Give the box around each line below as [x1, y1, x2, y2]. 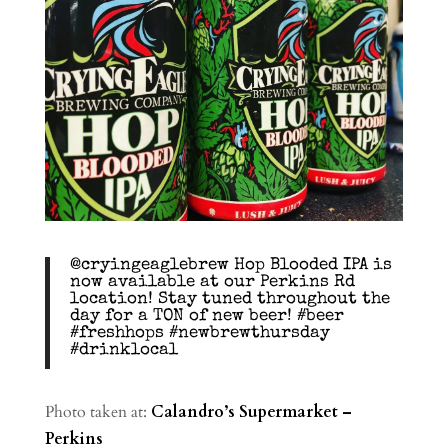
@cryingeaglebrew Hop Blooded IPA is [69, 256, 392, 274]
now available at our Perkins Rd [69, 273, 355, 291]
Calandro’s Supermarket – [150, 400, 352, 423]
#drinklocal [69, 341, 178, 359]
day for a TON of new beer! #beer [69, 307, 344, 325]
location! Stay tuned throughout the [69, 290, 390, 308]
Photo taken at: [44, 400, 151, 423]
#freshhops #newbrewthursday [69, 324, 330, 342]
